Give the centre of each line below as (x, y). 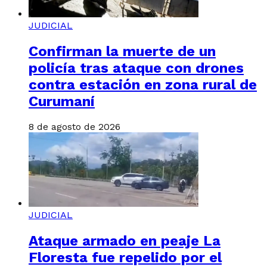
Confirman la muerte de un (122, 51)
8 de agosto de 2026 (74, 127)
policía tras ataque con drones (136, 68)
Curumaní (62, 101)
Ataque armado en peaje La (125, 241)
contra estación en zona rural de (143, 84)
